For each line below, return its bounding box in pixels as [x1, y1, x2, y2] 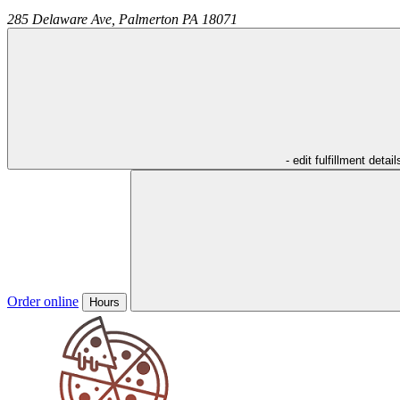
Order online [7, 293, 79, 309]
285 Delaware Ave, [7, 11, 115, 27]
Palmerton [119, 11, 179, 27]
